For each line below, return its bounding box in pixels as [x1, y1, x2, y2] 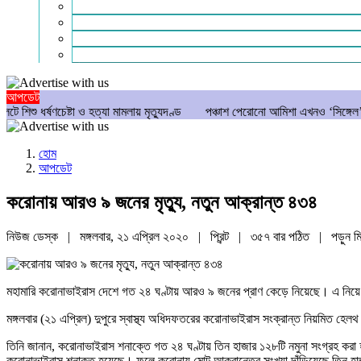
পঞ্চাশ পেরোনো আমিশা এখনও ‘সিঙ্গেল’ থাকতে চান [136, 105, 342, 118]
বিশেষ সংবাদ [73, 15, 122, 29]
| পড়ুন [313, 229, 354, 243]
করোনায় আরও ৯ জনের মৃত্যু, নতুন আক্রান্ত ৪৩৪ [6, 191, 317, 213]
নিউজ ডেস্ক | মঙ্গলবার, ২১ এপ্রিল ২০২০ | [6, 229, 210, 243]
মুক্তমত [73, 48, 106, 61]
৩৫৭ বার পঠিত [251, 229, 313, 243]
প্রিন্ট [210, 229, 232, 243]
